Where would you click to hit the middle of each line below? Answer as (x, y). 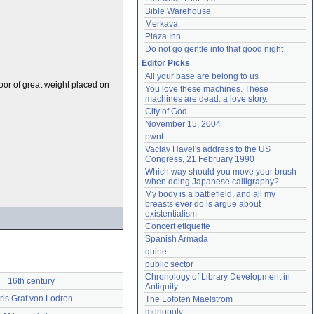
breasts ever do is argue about (203, 204)
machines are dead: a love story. (206, 99)
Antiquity (162, 287)
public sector (169, 264)
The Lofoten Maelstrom (189, 299)
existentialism (171, 214)
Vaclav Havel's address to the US (208, 149)
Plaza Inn (163, 36)
